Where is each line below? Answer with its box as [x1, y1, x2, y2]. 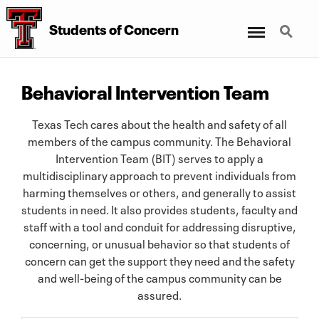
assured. [137, 285, 182, 303]
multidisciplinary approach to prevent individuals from [23, 165, 296, 183]
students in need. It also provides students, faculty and [21, 199, 298, 217]
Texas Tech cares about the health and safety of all [32, 114, 287, 132]
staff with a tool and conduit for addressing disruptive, [23, 216, 296, 234]
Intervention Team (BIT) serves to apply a [56, 148, 263, 166]
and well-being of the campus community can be [37, 268, 282, 286]
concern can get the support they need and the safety [24, 251, 295, 268]
